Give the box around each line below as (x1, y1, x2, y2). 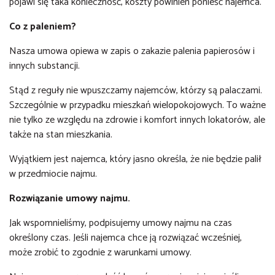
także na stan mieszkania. (9, 126, 112, 143)
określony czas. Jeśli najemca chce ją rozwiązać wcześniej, (9, 230, 242, 246)
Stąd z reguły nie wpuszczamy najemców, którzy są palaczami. (9, 82, 262, 99)
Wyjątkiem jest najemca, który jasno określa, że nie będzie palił (9, 151, 261, 168)
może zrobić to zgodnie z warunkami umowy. (9, 244, 194, 261)
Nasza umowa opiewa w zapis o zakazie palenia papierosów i (9, 43, 255, 60)
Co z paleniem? (9, 18, 79, 35)
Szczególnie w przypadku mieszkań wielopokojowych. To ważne (9, 97, 266, 114)
